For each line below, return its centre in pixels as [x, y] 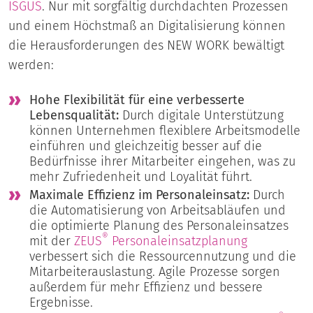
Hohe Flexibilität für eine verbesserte [137, 100]
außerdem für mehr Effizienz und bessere [146, 287]
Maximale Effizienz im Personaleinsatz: [139, 195]
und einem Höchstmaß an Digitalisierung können [147, 26]
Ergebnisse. [61, 302]
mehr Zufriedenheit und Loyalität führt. [141, 176]
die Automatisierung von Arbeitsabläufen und [158, 210]
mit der [52, 241]
